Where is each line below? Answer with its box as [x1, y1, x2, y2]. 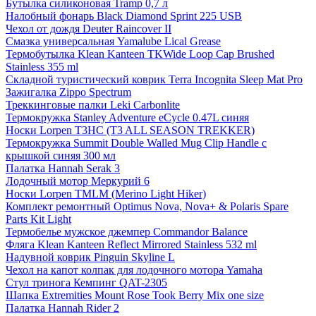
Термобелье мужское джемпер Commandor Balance [6, 226, 248, 238]
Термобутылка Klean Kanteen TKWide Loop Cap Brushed [6, 48, 274, 61]
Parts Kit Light [6, 213, 71, 226]
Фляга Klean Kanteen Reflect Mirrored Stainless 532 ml [6, 238, 257, 251]
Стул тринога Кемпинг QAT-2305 [6, 276, 167, 289]
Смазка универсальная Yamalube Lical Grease [6, 35, 221, 48]
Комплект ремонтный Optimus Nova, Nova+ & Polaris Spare [6, 200, 288, 213]
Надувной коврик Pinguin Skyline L [6, 251, 175, 264]
